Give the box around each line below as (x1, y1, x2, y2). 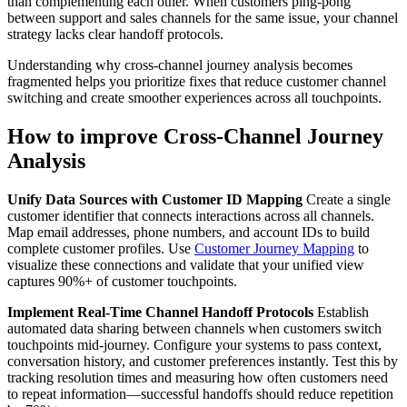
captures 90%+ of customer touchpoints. (7, 273, 237, 290)
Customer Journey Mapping (194, 241, 354, 257)
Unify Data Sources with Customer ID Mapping (7, 192, 303, 208)
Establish (313, 304, 369, 321)
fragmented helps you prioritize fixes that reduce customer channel (7, 74, 386, 90)
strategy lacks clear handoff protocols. (7, 26, 223, 43)
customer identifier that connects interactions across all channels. (7, 208, 374, 224)
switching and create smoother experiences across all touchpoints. (7, 90, 382, 106)
